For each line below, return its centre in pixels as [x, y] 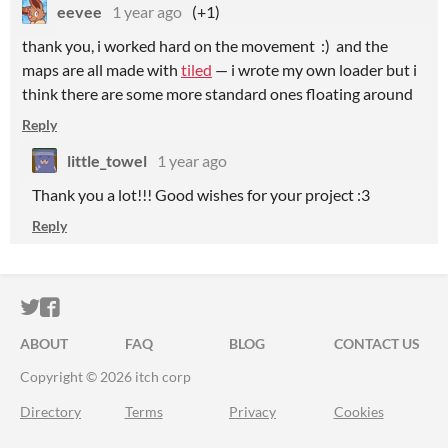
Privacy [252, 411]
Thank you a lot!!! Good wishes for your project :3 [201, 194]
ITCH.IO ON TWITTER [138, 307]
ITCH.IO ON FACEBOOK [168, 307]
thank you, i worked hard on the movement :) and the [205, 45]
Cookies [358, 411]
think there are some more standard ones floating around [217, 93]
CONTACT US [376, 343]
